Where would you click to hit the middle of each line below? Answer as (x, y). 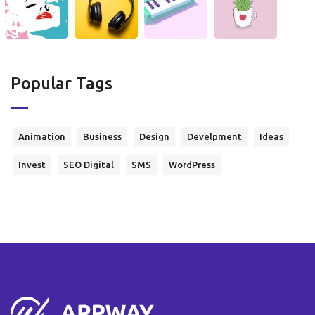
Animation (42, 136)
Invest (32, 164)
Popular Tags (62, 83)
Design (154, 136)
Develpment (214, 136)
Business (102, 136)
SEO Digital (89, 164)
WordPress (192, 164)
